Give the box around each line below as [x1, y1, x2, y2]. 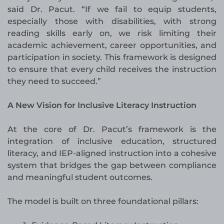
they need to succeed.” [7, 76, 101, 86]
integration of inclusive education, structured [7, 136, 216, 146]
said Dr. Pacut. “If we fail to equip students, [7, 4, 216, 14]
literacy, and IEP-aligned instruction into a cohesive [7, 148, 216, 158]
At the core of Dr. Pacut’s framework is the [7, 124, 216, 134]
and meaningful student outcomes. [7, 172, 152, 182]
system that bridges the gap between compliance [7, 160, 216, 170]
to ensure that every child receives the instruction [7, 64, 216, 74]
